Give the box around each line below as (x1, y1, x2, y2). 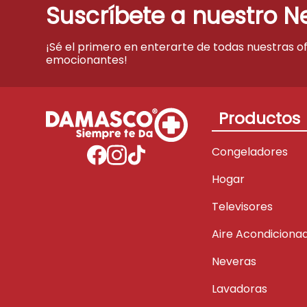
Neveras (212, 254, 257, 270)
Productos (219, 108, 301, 130)
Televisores (212, 199, 273, 215)
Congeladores (212, 144, 288, 160)
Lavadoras (212, 281, 268, 297)
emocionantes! (46, 52, 128, 69)
